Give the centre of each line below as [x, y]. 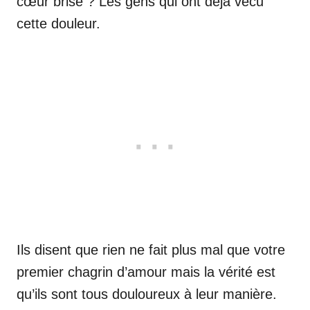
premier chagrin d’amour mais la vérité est [146, 272]
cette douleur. [58, 24]
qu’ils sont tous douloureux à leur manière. [147, 294]
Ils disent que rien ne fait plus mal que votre [151, 250]
